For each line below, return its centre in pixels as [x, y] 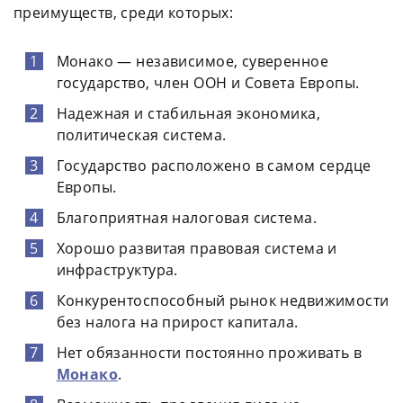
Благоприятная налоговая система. [186, 218]
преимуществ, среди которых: [124, 13]
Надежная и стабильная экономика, [188, 114]
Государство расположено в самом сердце [214, 166]
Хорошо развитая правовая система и [197, 249]
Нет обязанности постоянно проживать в [209, 353]
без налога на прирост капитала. [177, 322]
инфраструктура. [117, 270]
